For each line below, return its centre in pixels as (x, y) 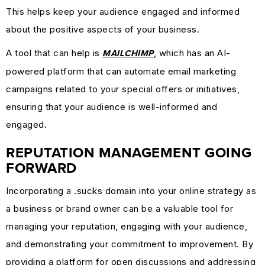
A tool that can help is (54, 53)
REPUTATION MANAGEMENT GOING (129, 153)
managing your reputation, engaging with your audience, (127, 226)
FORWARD (41, 168)
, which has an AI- (192, 53)
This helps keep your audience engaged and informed (123, 11)
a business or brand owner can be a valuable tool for (119, 208)
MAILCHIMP (128, 53)
